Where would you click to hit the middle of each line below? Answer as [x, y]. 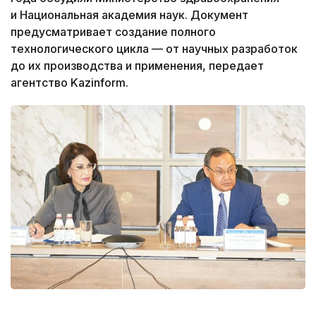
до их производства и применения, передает [137, 66]
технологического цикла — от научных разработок [154, 49]
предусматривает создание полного [113, 32]
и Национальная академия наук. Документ [129, 15]
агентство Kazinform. [69, 83]
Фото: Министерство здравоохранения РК [124, 295]
